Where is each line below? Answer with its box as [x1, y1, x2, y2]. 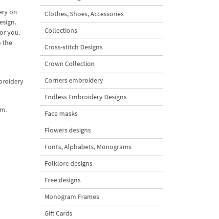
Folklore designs [44, 159, 92, 168]
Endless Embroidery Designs [44, 92, 127, 101]
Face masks [44, 109, 78, 118]
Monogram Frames [44, 192, 99, 201]
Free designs [44, 175, 81, 184]
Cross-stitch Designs [44, 43, 103, 51]
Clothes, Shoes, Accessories [44, 9, 124, 18]
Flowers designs [44, 126, 91, 134]
